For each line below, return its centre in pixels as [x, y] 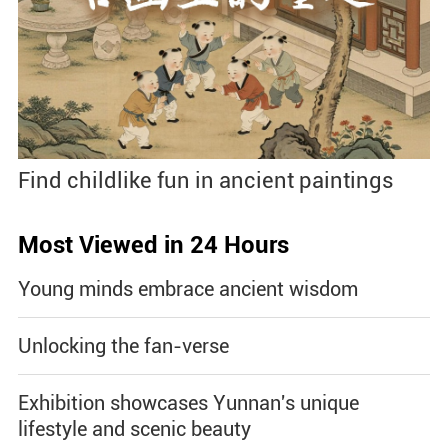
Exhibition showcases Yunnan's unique [188, 403]
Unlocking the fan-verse [123, 346]
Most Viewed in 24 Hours [153, 245]
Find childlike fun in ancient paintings [205, 180]
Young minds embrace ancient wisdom [187, 289]
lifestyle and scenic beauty [134, 429]
